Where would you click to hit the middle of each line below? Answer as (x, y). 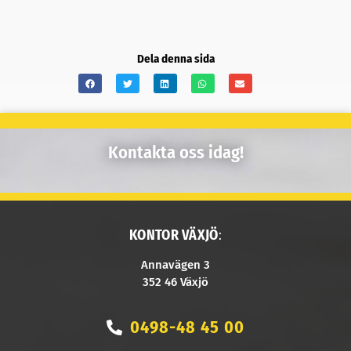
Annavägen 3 (175, 265)
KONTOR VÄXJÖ (174, 235)
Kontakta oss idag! (175, 152)
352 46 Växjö (175, 282)
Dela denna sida (175, 59)
